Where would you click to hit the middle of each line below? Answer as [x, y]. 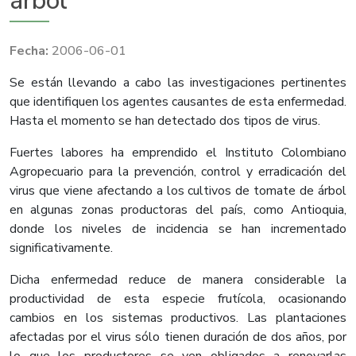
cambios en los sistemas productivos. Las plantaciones [178, 318]
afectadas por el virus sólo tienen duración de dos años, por [178, 337]
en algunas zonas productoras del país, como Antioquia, [178, 210]
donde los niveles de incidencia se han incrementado [178, 229]
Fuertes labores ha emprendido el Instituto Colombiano [178, 153]
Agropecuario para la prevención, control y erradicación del [178, 172]
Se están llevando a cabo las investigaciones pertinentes [178, 83]
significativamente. [61, 248]
